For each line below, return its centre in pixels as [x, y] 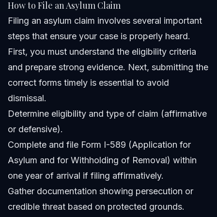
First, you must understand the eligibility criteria [102, 51]
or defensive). [35, 129]
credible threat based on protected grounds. [96, 206]
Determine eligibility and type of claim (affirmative [107, 113]
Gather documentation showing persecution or [101, 191]
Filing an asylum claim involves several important [105, 20]
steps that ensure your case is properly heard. [99, 36]
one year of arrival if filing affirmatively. [86, 175]
